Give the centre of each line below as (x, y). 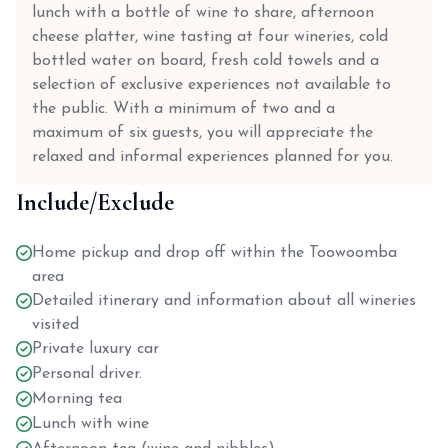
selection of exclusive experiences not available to (211, 85)
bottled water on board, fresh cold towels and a (205, 61)
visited (55, 325)
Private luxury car (95, 349)
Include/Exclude (95, 202)
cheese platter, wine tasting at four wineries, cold (210, 37)
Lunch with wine (90, 424)
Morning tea (77, 399)
